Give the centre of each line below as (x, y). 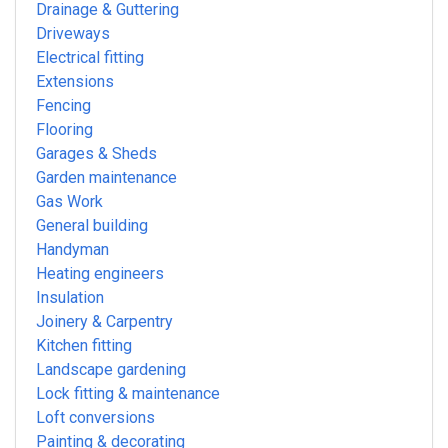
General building (92, 226)
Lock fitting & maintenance (128, 394)
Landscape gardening (111, 370)
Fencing (63, 106)
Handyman (72, 250)
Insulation (70, 298)
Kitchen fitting (84, 346)
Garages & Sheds (96, 154)
